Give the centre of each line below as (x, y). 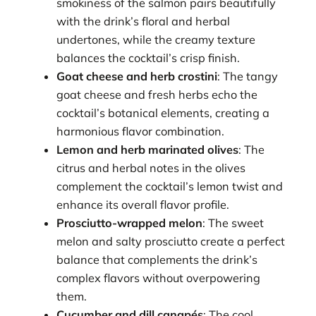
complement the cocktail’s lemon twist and (170, 186)
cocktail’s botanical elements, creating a (163, 113)
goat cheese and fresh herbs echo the (157, 94)
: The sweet (233, 223)
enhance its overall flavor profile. (143, 204)
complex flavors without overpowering (159, 278)
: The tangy (248, 76)
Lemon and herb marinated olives (148, 149)
